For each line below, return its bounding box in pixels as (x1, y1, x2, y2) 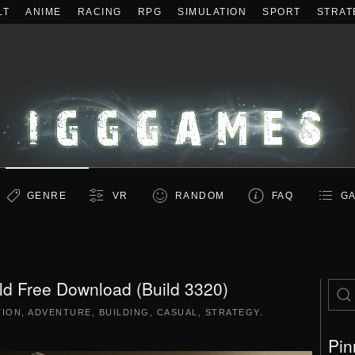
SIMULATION (177, 6, 246, 17)
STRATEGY (204, 307, 260, 317)
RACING (77, 6, 122, 17)
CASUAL (156, 307, 198, 317)
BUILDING (98, 307, 150, 317)
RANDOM (174, 190, 225, 201)
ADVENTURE (28, 307, 92, 317)
